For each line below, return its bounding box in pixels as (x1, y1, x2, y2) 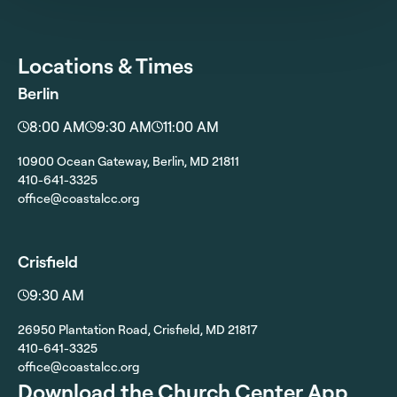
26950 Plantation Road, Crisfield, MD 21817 (18, 322, 258, 338)
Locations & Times (18, 52, 193, 80)
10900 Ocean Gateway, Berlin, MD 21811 (18, 153, 239, 169)
